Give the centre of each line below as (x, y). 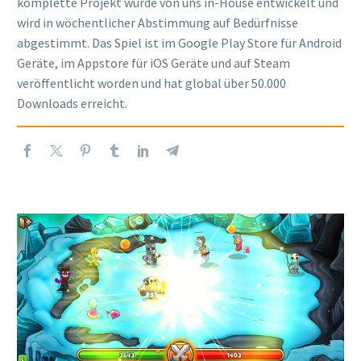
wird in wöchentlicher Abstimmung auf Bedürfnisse (158, 22)
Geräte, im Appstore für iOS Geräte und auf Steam (154, 62)
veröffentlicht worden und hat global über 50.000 (151, 83)
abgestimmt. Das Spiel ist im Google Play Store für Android (179, 42)
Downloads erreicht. (72, 103)
